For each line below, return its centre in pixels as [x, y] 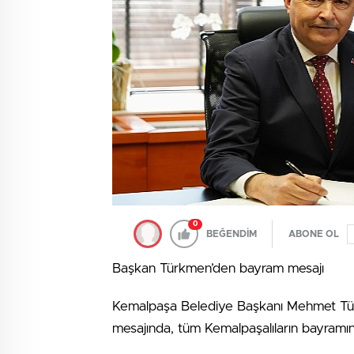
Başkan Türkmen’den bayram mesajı [218, 268]
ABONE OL [314, 234]
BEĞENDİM [232, 234]
